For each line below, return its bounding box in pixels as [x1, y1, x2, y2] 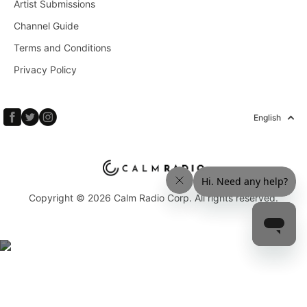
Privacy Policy [14, 63, 77, 75]
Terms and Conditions [14, 41, 111, 53]
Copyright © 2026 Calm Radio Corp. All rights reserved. [29, 191, 278, 204]
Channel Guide [14, 19, 79, 32]
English [254, 112, 281, 123]
